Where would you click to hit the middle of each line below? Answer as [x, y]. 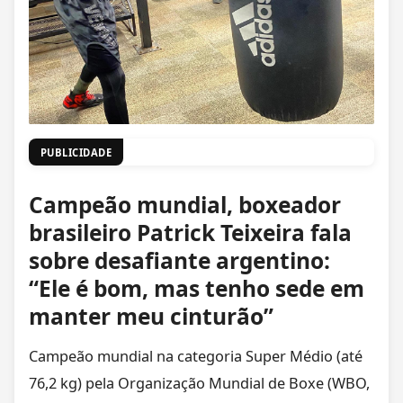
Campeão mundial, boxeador [185, 204]
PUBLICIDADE [76, 152]
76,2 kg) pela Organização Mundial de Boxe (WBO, [199, 383]
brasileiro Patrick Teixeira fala [190, 232]
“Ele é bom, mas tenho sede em [197, 288]
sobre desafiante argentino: [179, 260]
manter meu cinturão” [151, 316]
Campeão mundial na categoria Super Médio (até [196, 356]
